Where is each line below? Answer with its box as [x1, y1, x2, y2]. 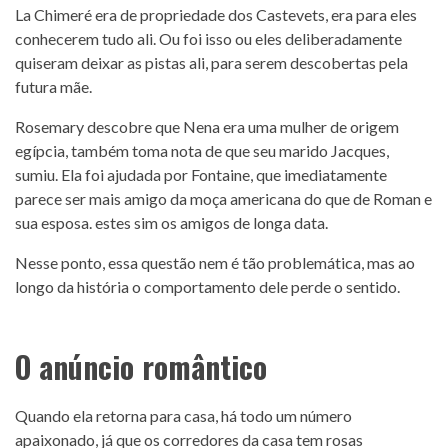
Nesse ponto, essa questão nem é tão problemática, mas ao [15, 252, 415, 272]
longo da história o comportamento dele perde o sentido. [15, 276, 400, 296]
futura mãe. [15, 76, 92, 96]
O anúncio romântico [15, 343, 267, 389]
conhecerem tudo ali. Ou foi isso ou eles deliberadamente [15, 28, 402, 48]
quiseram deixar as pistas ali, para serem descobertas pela [15, 52, 408, 72]
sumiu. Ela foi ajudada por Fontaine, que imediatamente [15, 164, 387, 184]
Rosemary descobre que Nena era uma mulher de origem [15, 116, 399, 136]
